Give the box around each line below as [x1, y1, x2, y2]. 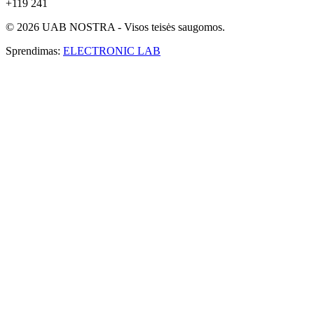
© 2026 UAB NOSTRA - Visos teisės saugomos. [6, 21, 225, 34]
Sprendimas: [6, 45, 63, 57]
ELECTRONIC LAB [63, 45, 161, 57]
